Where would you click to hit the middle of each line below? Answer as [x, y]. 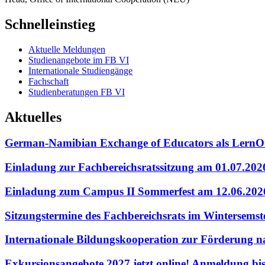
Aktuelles [33, 117]
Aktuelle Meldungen [67, 49]
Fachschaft [49, 81]
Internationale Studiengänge [80, 70]
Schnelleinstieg [50, 24]
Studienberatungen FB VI [77, 92]
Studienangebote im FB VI [79, 60]
